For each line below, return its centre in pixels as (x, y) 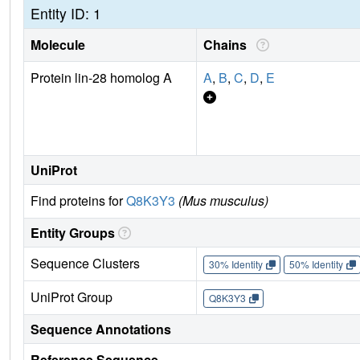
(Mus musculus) (223, 200)
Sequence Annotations (101, 329)
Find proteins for (78, 200)
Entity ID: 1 (66, 13)
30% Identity (235, 264)
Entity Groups (73, 232)
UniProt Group (72, 297)
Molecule (58, 44)
